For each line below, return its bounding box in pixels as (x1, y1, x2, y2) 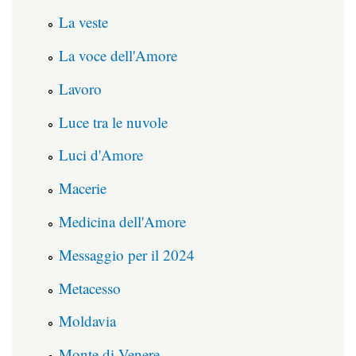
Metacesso (59, 277, 121, 298)
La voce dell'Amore (59, 45, 177, 66)
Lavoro (59, 78, 102, 99)
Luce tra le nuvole (59, 111, 168, 132)
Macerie (59, 178, 106, 199)
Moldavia (59, 311, 116, 331)
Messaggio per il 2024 (59, 244, 195, 265)
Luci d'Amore (59, 145, 143, 165)
